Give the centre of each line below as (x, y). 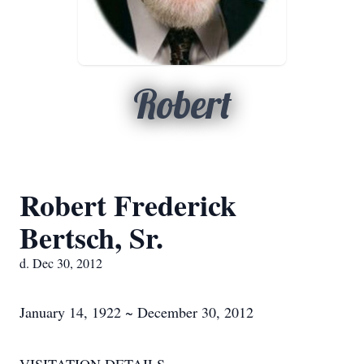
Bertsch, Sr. (91, 237)
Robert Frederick (128, 205)
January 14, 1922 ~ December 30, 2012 (136, 312)
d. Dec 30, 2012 (61, 263)
